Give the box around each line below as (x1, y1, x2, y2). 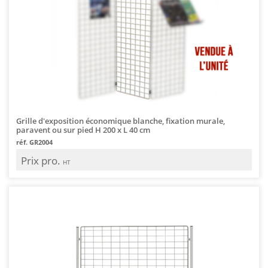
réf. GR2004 (16, 137, 53, 147)
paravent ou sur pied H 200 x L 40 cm (16, 124, 150, 135)
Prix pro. (21, 153, 63, 167)
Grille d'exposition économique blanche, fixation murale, (16, 115, 225, 126)
